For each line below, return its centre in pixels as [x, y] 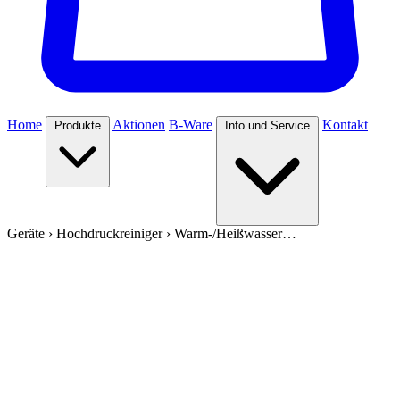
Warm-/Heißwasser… [235, 233]
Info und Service [267, 125]
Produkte [78, 125]
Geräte [26, 233]
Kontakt [345, 125]
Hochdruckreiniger [109, 233]
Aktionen [139, 125]
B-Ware [191, 125]
